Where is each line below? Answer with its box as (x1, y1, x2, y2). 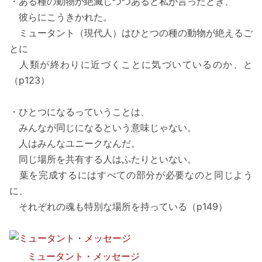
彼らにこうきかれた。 (9, 11, 112, 23)
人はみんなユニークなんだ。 (9, 137, 140, 150)
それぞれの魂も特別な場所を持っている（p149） (9, 201, 227, 213)
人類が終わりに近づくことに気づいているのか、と (9, 58, 253, 71)
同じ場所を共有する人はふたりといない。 (9, 153, 196, 166)
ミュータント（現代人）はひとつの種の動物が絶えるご (9, 27, 253, 39)
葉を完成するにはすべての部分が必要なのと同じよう (9, 169, 253, 181)
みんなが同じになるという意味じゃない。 (9, 122, 196, 134)
